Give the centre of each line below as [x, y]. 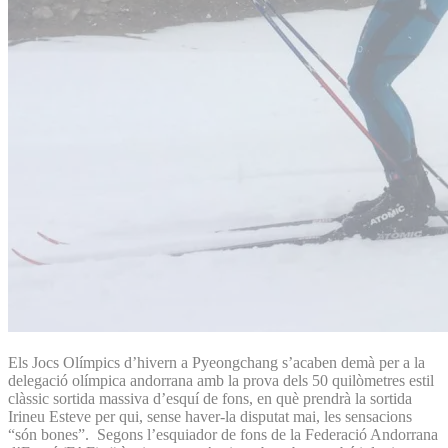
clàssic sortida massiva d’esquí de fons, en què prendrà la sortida [210, 398]
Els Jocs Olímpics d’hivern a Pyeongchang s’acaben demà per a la [216, 362]
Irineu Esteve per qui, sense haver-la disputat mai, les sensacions [210, 416]
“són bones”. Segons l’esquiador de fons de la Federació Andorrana [223, 434]
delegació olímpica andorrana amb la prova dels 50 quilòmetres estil [221, 380]
